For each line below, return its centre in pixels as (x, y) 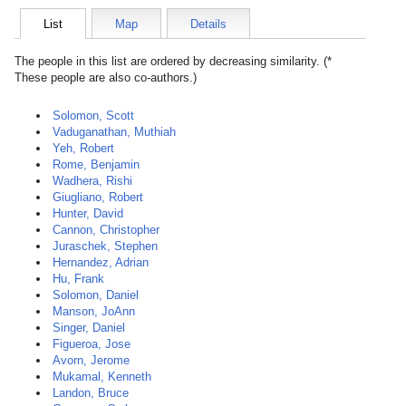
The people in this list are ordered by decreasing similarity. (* (173, 61)
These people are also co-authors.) (106, 77)
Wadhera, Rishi (92, 181)
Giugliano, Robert (98, 197)
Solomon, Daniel (96, 295)
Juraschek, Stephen (105, 246)
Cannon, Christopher (106, 230)
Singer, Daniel (89, 328)
